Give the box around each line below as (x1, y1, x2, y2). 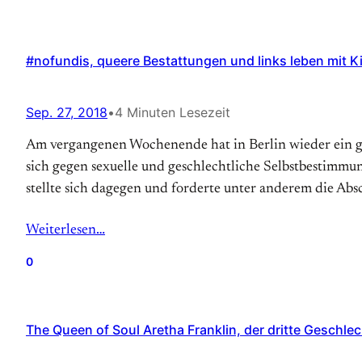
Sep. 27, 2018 (26, 104, 107, 120)
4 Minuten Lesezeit (115, 104, 230, 120)
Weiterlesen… (26, 223, 105, 238)
